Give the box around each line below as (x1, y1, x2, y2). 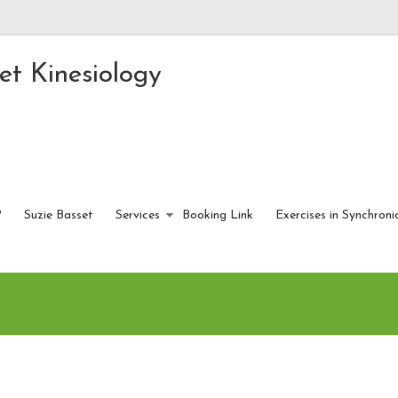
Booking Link (182, 209, 253, 222)
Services (115, 209, 160, 222)
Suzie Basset (24, 209, 93, 222)
